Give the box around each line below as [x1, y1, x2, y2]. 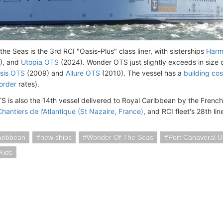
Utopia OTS [21, 58, 59, 67]
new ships [40, 133, 72, 142]
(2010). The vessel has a [100, 69, 184, 78]
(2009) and [25, 69, 66, 78]
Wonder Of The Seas [87, 133, 153, 142]
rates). [16, 80, 39, 89]
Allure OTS [66, 69, 100, 78]
